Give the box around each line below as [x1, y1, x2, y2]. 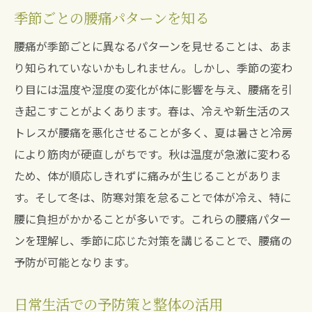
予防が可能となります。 [14, 253, 135, 270]
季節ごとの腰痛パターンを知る [14, 8, 209, 28]
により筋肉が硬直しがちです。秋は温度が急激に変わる [14, 146, 291, 162]
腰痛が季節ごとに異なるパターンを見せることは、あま [14, 38, 292, 54]
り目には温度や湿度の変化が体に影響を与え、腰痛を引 [14, 81, 292, 97]
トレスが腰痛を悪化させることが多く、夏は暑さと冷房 [14, 124, 292, 141]
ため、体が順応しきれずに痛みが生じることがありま [14, 167, 281, 184]
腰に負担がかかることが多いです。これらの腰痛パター [14, 210, 291, 227]
